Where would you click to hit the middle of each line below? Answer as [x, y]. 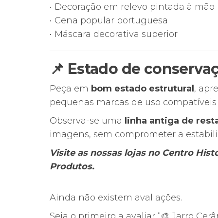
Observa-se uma [87, 121]
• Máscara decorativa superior [114, 34]
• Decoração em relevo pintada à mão [132, 7]
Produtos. [72, 167]
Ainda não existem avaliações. [116, 198]
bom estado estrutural [143, 89]
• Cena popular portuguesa [109, 21]
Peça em [70, 89]
